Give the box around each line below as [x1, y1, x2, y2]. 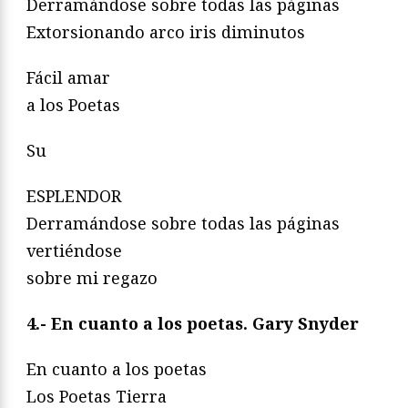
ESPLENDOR [26, 184, 121, 207]
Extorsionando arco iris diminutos [26, 20, 305, 43]
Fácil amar [26, 66, 110, 88]
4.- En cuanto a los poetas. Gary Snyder [26, 311, 359, 334]
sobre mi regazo [26, 266, 158, 289]
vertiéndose [26, 239, 122, 261]
